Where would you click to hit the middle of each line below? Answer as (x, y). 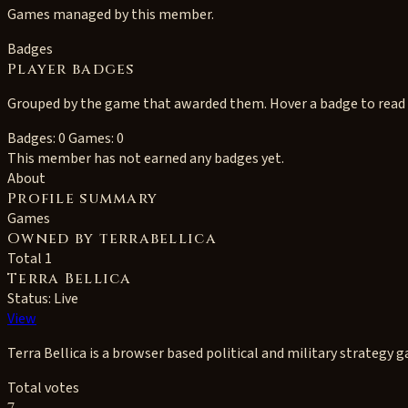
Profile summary (83, 199)
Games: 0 (96, 138)
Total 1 (30, 259)
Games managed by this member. (111, 15)
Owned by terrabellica (112, 239)
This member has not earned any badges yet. (146, 158)
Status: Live (43, 299)
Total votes (43, 388)
